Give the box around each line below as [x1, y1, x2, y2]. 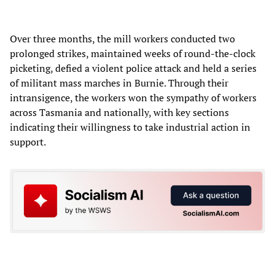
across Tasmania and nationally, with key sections [10, 105, 229, 119]
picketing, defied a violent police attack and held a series [10, 61, 257, 75]
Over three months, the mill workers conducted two [10, 31, 235, 45]
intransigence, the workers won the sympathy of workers [10, 90, 257, 104]
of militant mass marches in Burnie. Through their [10, 76, 228, 90]
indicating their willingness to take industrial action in [10, 120, 250, 134]
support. [10, 134, 46, 149]
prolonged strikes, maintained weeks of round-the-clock [10, 46, 255, 60]
